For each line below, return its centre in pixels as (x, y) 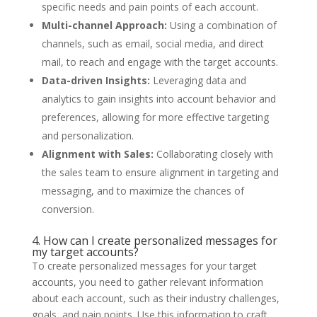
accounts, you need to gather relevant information (147, 282)
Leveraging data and (198, 80)
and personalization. (87, 135)
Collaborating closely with (213, 154)
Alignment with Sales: (97, 154)
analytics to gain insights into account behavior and (158, 98)
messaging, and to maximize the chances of (143, 190)
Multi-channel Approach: (104, 25)
